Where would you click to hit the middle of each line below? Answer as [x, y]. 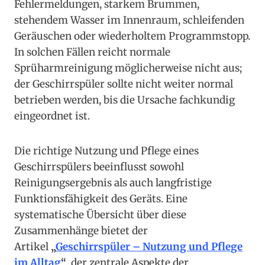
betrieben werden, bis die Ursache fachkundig [125, 100]
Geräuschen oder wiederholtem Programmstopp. [132, 36]
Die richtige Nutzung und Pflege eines [106, 151]
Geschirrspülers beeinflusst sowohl [99, 167]
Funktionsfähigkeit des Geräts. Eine [101, 199]
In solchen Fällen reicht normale [92, 52]
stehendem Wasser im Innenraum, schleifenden [129, 20]
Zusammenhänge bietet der [81, 231]
